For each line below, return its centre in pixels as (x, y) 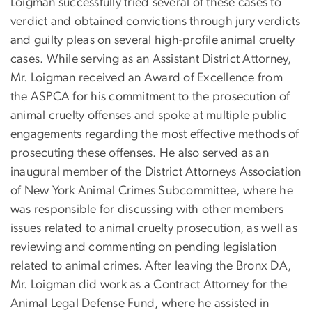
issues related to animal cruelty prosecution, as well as (154, 229)
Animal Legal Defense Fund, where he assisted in (140, 304)
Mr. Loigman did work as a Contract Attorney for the (149, 285)
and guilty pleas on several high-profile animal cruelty (153, 41)
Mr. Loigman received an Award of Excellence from (147, 78)
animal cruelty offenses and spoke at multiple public (149, 116)
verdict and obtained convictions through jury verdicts (156, 22)
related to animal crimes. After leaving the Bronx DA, (151, 266)
